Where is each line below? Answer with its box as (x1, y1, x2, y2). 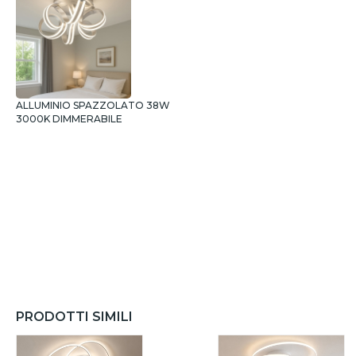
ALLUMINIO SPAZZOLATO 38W (16, 99, 170, 111)
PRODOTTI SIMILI (16, 309, 133, 324)
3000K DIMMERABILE (16, 113, 122, 125)
